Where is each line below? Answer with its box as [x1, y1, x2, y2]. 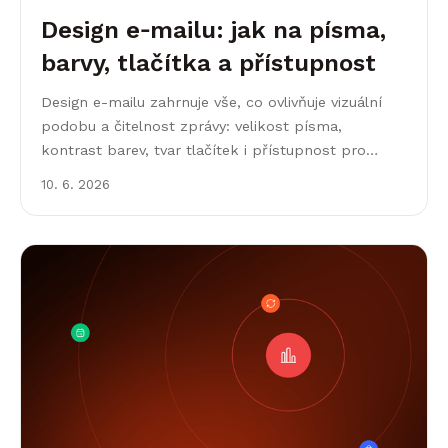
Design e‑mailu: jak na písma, [41, 15, 386, 44]
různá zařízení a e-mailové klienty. [41, 165, 281, 182]
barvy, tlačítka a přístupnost [41, 48, 376, 77]
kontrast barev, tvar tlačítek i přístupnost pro [41, 141, 366, 158]
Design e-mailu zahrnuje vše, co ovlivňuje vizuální [41, 93, 382, 110]
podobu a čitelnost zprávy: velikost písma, [41, 117, 342, 134]
